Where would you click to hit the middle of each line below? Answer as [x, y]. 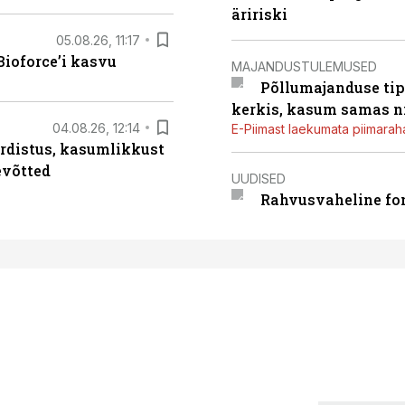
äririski [259, 14]
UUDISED [259, 178]
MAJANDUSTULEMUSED [304, 66]
